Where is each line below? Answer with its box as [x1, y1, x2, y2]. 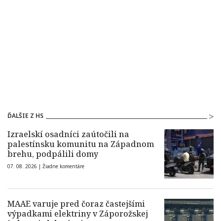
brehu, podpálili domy [7, 148, 98, 160]
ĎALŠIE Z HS [7, 111, 43, 120]
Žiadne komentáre [42, 163, 84, 170]
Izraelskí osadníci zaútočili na [7, 129, 129, 140]
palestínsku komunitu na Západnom [7, 139, 154, 150]
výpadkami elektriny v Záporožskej [7, 208, 148, 220]
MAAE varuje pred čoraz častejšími [7, 198, 145, 210]
